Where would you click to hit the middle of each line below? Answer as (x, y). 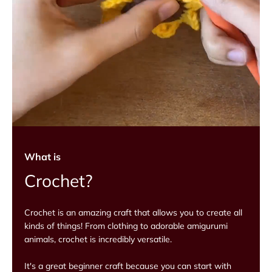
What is (42, 157)
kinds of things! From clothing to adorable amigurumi (126, 226)
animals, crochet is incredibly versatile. (98, 239)
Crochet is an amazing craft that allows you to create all (133, 212)
